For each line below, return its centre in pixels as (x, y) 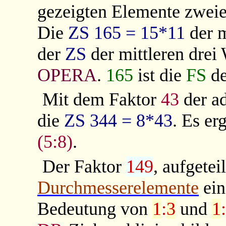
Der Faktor (84, 167)
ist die (160, 75)
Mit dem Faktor (101, 100)
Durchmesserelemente (118, 188)
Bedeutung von (95, 209)
